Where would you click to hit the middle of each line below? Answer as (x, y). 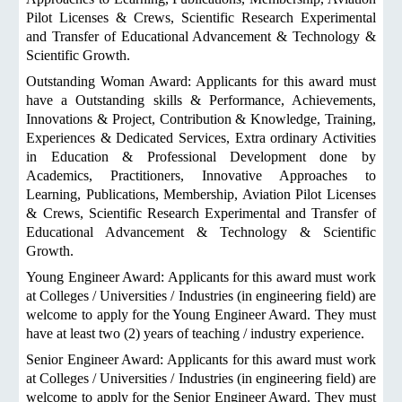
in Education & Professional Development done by (201, 157)
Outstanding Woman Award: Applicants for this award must (201, 81)
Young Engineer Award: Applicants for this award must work (201, 277)
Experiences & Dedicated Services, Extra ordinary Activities (201, 138)
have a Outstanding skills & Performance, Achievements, (201, 100)
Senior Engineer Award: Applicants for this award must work (201, 359)
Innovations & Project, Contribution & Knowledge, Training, (201, 119)
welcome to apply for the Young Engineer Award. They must (201, 315)
